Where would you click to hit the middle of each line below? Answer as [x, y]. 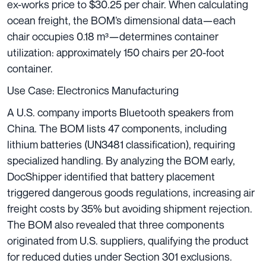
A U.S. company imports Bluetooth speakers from [120, 113]
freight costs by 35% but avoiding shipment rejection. [130, 209]
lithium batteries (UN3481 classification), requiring [121, 145]
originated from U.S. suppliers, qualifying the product [128, 241]
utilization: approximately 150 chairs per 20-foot [116, 53]
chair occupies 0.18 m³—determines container [113, 37]
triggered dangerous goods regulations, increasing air [131, 193]
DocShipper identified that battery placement [111, 177]
